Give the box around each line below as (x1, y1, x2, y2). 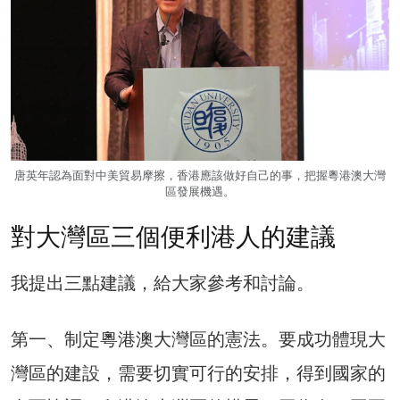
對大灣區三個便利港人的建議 (11, 222, 336, 253)
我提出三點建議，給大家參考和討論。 (11, 272, 314, 295)
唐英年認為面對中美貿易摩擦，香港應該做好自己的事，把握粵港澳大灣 (14, 168, 386, 182)
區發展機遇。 (165, 184, 235, 198)
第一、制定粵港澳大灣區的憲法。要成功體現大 (11, 329, 386, 351)
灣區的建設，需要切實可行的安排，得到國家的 (11, 362, 386, 385)
